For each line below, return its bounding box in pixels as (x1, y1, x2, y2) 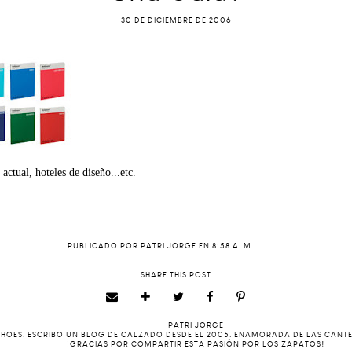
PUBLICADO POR (67, 241, 141, 251)
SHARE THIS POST (141, 270, 211, 280)
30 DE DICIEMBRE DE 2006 (120, 16, 232, 25)
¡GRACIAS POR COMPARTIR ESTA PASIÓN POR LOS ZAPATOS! (67, 339, 324, 349)
